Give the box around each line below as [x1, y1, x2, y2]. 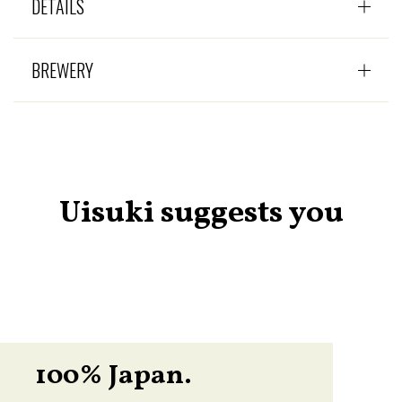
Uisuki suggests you [58, 191, 344, 235]
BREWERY [31, 56, 93, 83]
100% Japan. [35, 356, 192, 395]
